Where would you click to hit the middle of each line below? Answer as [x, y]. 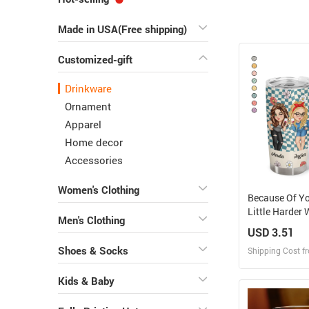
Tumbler [266, 239]
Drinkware [88, 88]
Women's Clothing [99, 190]
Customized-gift [95, 60]
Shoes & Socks [93, 251]
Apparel [83, 124]
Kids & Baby [86, 281]
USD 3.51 [271, 232]
